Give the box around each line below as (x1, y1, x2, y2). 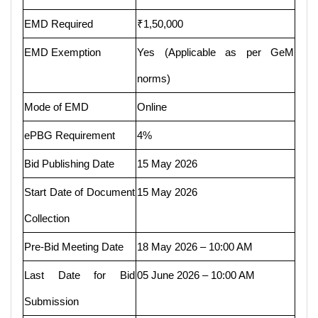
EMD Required (24, 17, 93, 30)
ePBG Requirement (24, 128, 115, 141)
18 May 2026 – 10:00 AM (137, 240, 253, 253)
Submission (24, 295, 79, 307)
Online (137, 100, 167, 113)
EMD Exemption (24, 45, 101, 58)
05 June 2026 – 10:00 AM (137, 268, 255, 281)
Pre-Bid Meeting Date (24, 240, 124, 253)
